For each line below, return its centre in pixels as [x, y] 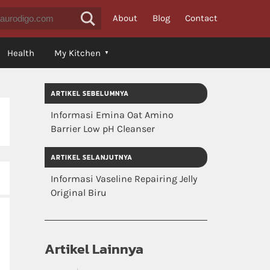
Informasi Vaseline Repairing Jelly [124, 179]
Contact [201, 18]
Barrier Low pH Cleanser [103, 129]
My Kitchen [77, 53]
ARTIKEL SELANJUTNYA [92, 157]
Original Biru [79, 193]
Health [21, 53]
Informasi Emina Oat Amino [112, 115]
